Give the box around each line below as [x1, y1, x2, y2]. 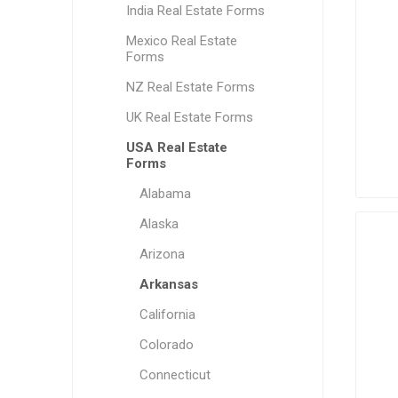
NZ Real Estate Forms [125, 79, 255, 95]
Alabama [139, 186, 191, 202]
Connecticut [139, 367, 211, 383]
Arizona [139, 246, 185, 262]
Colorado [139, 337, 194, 353]
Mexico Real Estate [125, 33, 237, 49]
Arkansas [139, 276, 198, 292]
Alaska [139, 216, 179, 232]
